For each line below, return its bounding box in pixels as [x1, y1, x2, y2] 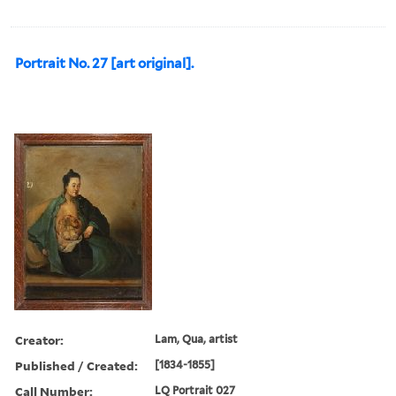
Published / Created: [15, 356, 138, 374]
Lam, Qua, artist [155, 331, 239, 346]
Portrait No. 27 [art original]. [15, 55, 194, 72]
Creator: [15, 331, 64, 348]
